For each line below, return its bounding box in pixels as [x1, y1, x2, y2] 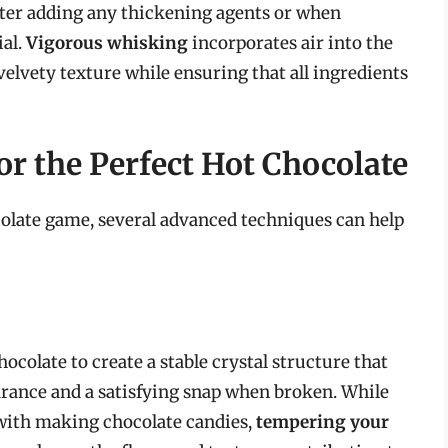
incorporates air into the [188, 31, 393, 54]
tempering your [256, 410, 389, 433]
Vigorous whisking [26, 31, 188, 54]
